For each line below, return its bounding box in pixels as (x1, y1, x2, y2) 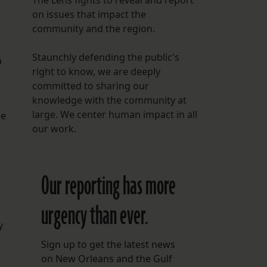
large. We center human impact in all (32, 108, 197, 122)
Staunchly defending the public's (32, 51, 179, 64)
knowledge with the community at (32, 94, 187, 107)
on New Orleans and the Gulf (41, 252, 172, 266)
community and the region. (32, 22, 155, 36)
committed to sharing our (32, 79, 149, 93)
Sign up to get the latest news (41, 238, 175, 252)
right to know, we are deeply (32, 65, 160, 79)
